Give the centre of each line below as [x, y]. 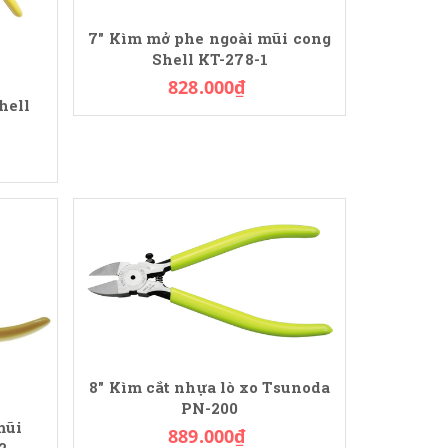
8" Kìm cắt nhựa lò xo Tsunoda [210, 387]
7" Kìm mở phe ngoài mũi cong [210, 38]
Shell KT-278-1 [209, 59]
